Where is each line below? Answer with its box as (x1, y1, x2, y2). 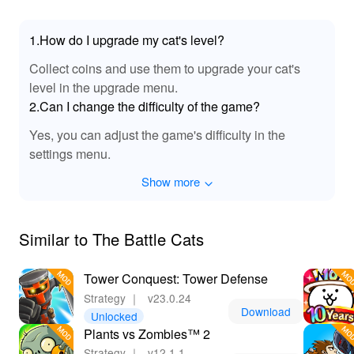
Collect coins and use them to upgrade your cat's (29, 58, 301, 77)
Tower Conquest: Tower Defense (84, 269, 269, 288)
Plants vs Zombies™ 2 (84, 323, 211, 343)
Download (240, 303, 291, 319)
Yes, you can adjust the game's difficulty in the (29, 124, 286, 144)
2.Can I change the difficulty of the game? (29, 96, 261, 115)
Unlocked (90, 307, 137, 324)
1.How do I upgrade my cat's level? (29, 30, 225, 50)
